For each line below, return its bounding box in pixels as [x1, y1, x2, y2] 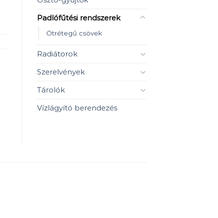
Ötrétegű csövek [46, 29, 102, 37]
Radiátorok [37, 49, 77, 58]
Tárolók [37, 85, 65, 94]
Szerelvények [37, 67, 85, 76]
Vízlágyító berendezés [37, 103, 117, 112]
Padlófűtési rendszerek [37, 13, 120, 22]
